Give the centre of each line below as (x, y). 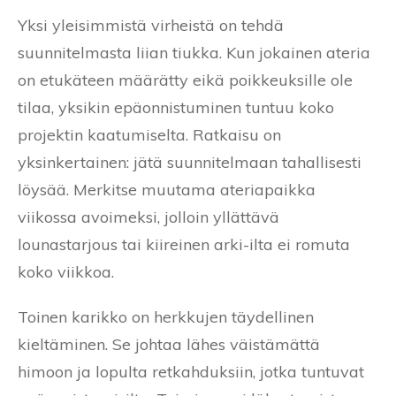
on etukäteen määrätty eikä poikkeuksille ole (185, 80)
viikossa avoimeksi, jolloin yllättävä (148, 217)
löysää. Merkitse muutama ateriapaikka (167, 190)
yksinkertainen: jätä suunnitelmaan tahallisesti (190, 163)
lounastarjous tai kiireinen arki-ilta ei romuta (184, 245)
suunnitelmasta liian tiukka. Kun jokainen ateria (194, 53)
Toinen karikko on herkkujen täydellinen (166, 317)
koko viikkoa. (66, 272)
